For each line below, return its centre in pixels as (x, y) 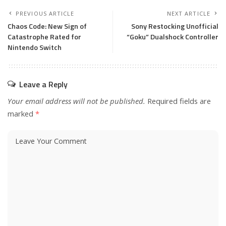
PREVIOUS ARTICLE (45, 14)
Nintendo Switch (35, 48)
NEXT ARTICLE (188, 14)
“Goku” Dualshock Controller (173, 37)
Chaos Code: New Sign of (47, 26)
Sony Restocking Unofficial (175, 26)
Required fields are (179, 101)
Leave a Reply (43, 84)
